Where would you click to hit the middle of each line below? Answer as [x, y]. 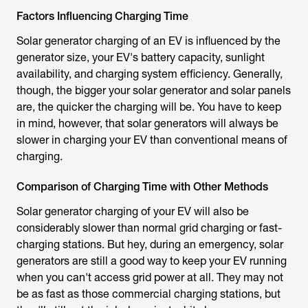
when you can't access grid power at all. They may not [150, 278]
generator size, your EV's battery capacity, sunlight [141, 58]
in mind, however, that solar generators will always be [147, 124]
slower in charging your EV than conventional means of [152, 140]
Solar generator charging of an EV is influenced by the [148, 41]
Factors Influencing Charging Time [102, 16]
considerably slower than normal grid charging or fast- [149, 228]
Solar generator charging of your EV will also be [133, 212]
